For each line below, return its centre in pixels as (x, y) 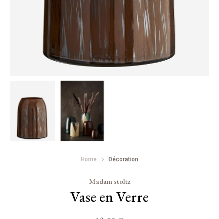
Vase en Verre (109, 197)
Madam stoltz (109, 181)
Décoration (123, 159)
